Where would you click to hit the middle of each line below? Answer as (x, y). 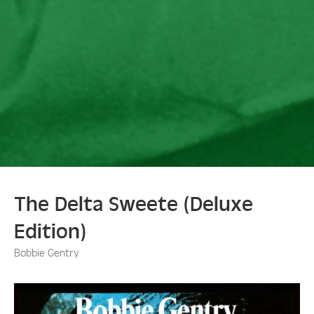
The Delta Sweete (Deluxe (134, 203)
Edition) (50, 230)
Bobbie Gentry (47, 252)
